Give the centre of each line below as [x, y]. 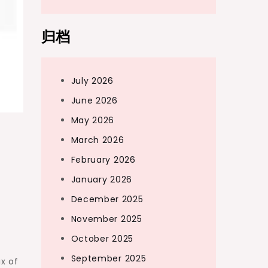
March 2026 [98, 140]
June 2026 [94, 100]
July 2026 [92, 81]
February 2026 [103, 160]
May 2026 [93, 120]
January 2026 [101, 179]
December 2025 [107, 199]
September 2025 [109, 258]
